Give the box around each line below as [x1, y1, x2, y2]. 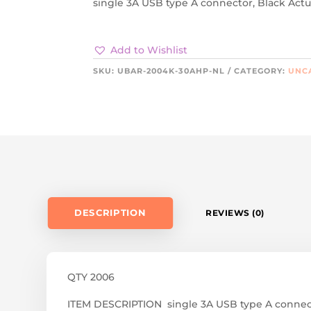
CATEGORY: [234, 66, 289, 76]
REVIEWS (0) [205, 207, 264, 218]
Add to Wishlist [110, 44, 188, 57]
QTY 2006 [67, 270, 115, 283]
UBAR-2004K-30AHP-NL [117, 66, 226, 76]
